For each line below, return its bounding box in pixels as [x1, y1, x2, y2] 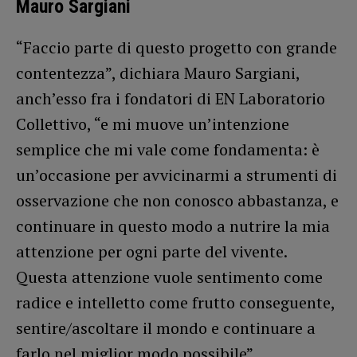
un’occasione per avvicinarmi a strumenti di [16, 163, 337, 186]
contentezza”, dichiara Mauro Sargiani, [16, 61, 300, 84]
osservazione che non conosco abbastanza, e [16, 189, 339, 211]
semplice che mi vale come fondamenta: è [16, 138, 320, 160]
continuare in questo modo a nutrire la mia [16, 214, 330, 237]
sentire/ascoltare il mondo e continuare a [16, 316, 316, 339]
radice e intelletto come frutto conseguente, [16, 291, 335, 313]
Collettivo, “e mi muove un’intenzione [16, 112, 289, 135]
